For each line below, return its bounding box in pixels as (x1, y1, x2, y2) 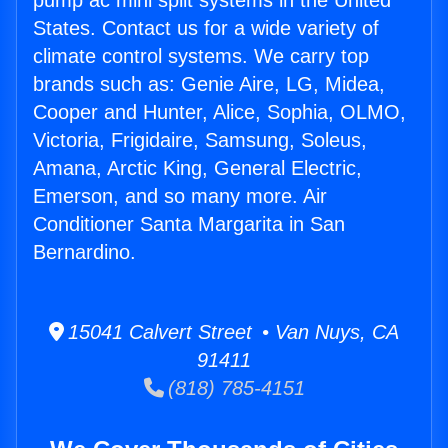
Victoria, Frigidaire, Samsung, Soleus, (33, 129, 367, 152)
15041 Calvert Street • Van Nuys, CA (64, 321, 399, 344)
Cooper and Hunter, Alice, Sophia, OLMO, (33, 101, 406, 124)
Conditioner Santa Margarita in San (33, 213, 345, 236)
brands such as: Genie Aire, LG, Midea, (33, 73, 385, 96)
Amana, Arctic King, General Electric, (33, 157, 362, 180)
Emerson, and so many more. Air (33, 185, 327, 208)
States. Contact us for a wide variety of (33, 17, 379, 40)
